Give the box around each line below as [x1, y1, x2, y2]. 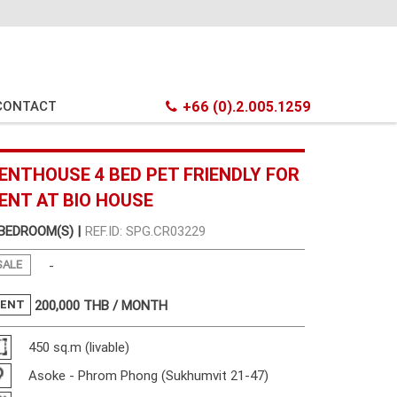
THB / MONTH [83, 297, 168, 314]
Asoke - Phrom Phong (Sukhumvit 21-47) [28, 366, 269, 384]
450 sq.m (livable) [28, 338, 130, 355]
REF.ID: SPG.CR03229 [85, 222, 206, 239]
